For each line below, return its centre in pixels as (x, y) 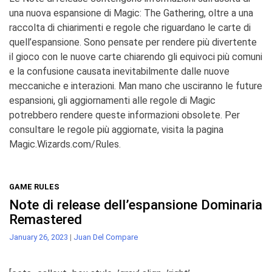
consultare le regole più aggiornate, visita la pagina (116, 129)
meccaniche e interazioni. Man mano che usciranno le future (136, 86)
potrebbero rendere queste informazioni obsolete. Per (124, 115)
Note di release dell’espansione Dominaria (136, 204)
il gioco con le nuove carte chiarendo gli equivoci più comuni (136, 56)
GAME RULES (34, 186)
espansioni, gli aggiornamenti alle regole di (98, 100)
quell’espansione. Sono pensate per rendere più (109, 42)
